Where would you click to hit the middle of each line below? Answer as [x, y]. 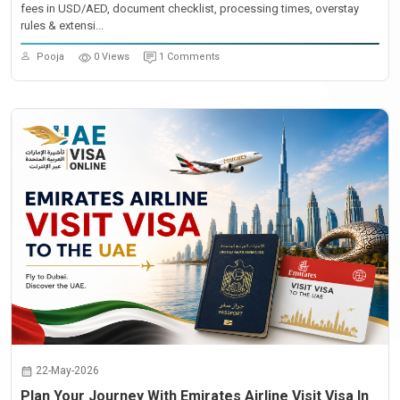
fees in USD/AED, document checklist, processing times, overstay [190, 8]
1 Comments [189, 57]
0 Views [112, 57]
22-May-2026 [67, 371]
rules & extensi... [62, 25]
